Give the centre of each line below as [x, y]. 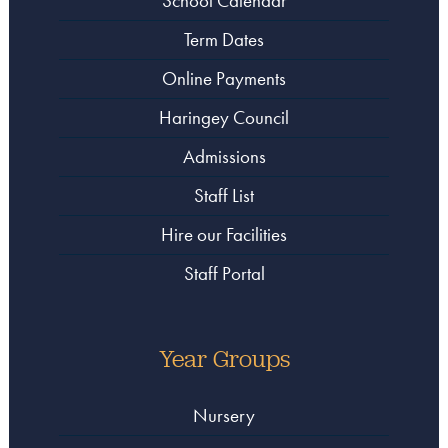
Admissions [224, 157]
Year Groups [224, 359]
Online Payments [224, 79]
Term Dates [224, 40]
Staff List [224, 196]
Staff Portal [224, 274]
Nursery [224, 416]
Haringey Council [224, 118]
